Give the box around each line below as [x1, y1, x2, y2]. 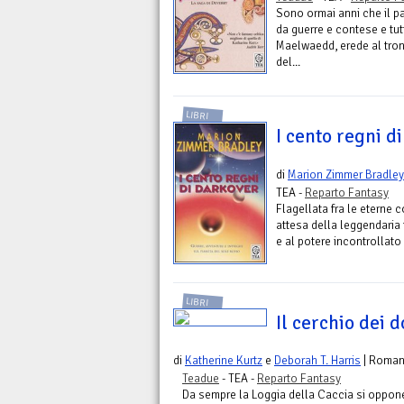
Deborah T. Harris [274, 353, 361, 369]
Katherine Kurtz [185, 353, 262, 369]
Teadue [182, 371, 219, 387]
